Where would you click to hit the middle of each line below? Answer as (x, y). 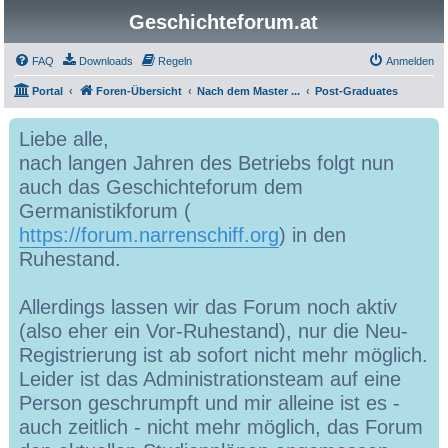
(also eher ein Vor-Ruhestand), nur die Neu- (214, 331)
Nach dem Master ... (249, 91)
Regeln (175, 61)
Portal (48, 91)
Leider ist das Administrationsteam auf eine (210, 379)
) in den (313, 235)
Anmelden (409, 61)
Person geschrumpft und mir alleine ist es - (210, 403)
